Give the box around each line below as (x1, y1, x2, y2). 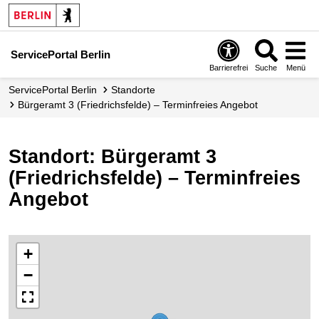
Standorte (117, 84, 155, 95)
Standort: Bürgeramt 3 (9, 146, 216, 167)
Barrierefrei (209, 63, 249, 72)
